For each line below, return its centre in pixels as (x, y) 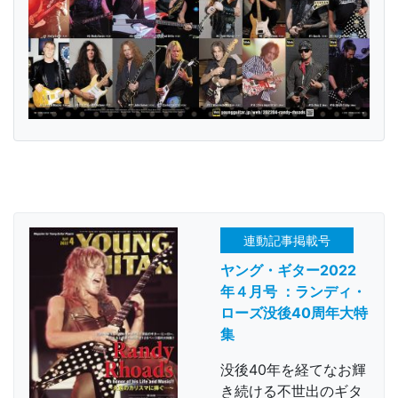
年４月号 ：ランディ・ (293, 292)
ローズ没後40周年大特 (294, 313)
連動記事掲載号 (287, 241)
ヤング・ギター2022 (288, 271)
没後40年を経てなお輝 (293, 370)
